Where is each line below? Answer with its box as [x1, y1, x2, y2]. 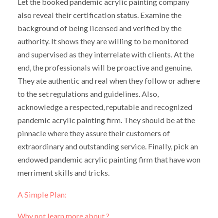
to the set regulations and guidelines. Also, [17, 89, 159, 98]
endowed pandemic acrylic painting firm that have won [17, 154, 200, 164]
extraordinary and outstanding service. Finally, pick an [17, 141, 198, 151]
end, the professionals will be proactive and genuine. [17, 62, 192, 72]
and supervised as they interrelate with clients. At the [17, 49, 194, 59]
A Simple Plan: [17, 189, 67, 199]
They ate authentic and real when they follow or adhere [17, 75, 200, 85]
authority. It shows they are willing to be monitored [17, 36, 188, 46]
